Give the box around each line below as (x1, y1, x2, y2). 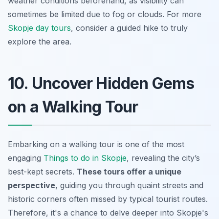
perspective (8, 180, 55, 191)
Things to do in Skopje (44, 153, 127, 163)
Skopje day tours (8, 23, 71, 33)
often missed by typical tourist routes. (66, 194, 208, 204)
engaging (8, 153, 44, 163)
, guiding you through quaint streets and (55, 180, 203, 191)
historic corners (8, 194, 66, 204)
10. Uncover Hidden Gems (8, 74, 195, 93)
